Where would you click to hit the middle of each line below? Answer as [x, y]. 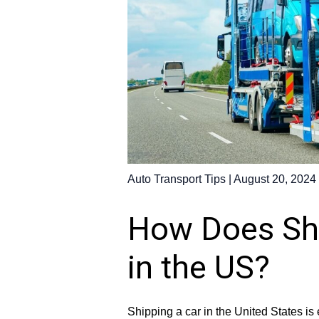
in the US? [198, 268]
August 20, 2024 [274, 179]
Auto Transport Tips [176, 179]
